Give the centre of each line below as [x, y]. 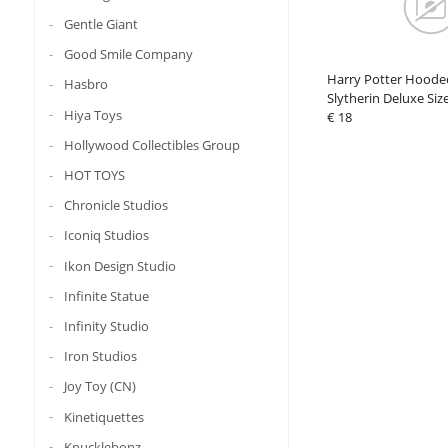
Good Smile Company [128, 54]
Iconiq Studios [106, 235]
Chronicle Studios [115, 204]
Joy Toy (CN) [99, 386]
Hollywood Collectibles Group [151, 144]
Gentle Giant [100, 23]
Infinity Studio [106, 325]
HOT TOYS [94, 174]
